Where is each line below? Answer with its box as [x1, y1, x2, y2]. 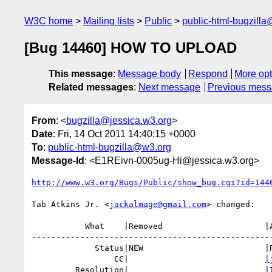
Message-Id [32, 155, 84, 166]
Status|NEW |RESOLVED [32, 243, 95, 253]
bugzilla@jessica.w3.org [66, 115, 172, 126]
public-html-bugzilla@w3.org [48, 141, 171, 152]
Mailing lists [83, 16, 134, 26]
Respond [188, 69, 228, 80]
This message [49, 69, 113, 80]
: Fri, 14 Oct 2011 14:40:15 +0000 [53, 128, 195, 139]
